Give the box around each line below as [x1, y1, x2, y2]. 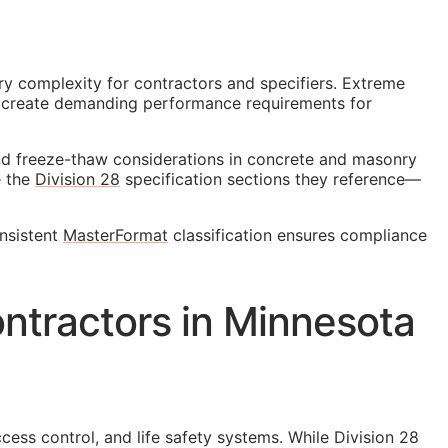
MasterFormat [63, 225, 168, 245]
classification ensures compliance [168, 225, 427, 245]
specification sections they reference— [120, 169, 421, 189]
